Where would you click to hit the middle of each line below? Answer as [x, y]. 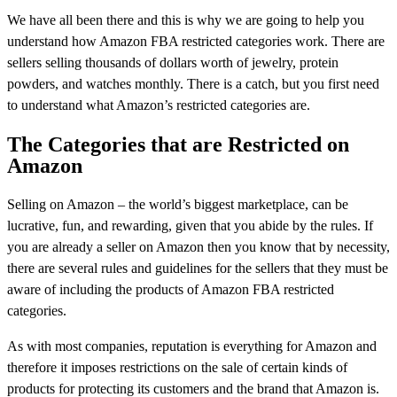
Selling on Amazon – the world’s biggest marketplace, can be [178, 204]
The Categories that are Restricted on [178, 144]
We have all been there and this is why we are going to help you [186, 19]
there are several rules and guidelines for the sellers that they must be [198, 268]
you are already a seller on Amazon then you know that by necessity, [198, 246]
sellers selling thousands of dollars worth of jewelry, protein [173, 62]
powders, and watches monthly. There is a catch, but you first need [193, 83]
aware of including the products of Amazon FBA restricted [171, 289]
